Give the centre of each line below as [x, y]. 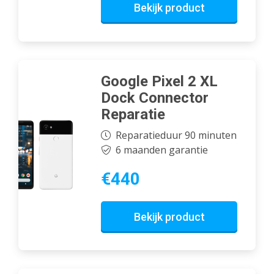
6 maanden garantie [161, 150]
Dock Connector [155, 98]
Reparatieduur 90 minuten [176, 135]
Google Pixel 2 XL [159, 82]
